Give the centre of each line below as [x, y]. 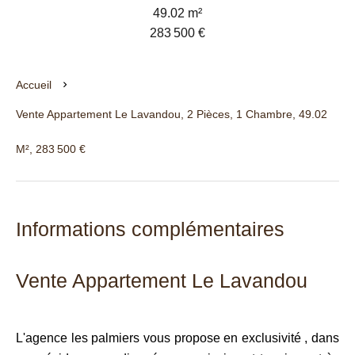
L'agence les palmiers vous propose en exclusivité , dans [177, 338]
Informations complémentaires [150, 229]
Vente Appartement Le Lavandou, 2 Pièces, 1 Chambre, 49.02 [172, 114]
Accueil [34, 85]
